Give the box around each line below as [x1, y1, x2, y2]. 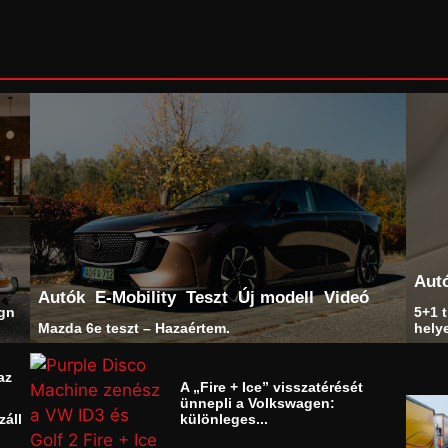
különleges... [180, 411, 269, 428]
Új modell [237, 287, 314, 307]
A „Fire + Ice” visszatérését [180, 379, 364, 396]
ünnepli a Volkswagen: [180, 395, 336, 412]
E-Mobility [94, 287, 176, 307]
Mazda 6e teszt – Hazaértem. [37, 319, 230, 336]
